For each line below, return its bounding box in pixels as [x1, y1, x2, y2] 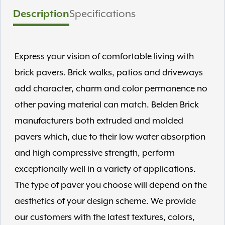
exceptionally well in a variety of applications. [15, 164, 196, 174]
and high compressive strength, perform [15, 148, 175, 158]
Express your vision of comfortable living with [15, 52, 194, 62]
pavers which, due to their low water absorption [15, 132, 205, 142]
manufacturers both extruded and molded [15, 116, 183, 126]
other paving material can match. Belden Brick [15, 100, 199, 110]
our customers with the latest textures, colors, [15, 212, 195, 222]
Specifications [69, 8, 136, 20]
